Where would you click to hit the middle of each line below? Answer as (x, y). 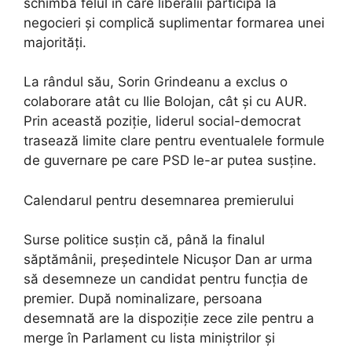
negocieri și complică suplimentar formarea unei (174, 22)
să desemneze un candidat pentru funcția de (166, 279)
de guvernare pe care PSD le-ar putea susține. (170, 161)
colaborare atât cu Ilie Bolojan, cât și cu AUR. (165, 102)
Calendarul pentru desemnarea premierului (159, 200)
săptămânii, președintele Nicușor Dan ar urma (168, 260)
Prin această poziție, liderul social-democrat (162, 121)
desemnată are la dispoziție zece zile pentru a (169, 319)
